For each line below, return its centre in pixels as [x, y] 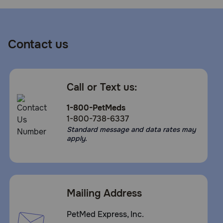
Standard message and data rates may [131, 129]
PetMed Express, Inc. [105, 214]
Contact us [38, 44]
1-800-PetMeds [96, 108]
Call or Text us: [102, 87]
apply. [77, 138]
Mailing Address [104, 193]
